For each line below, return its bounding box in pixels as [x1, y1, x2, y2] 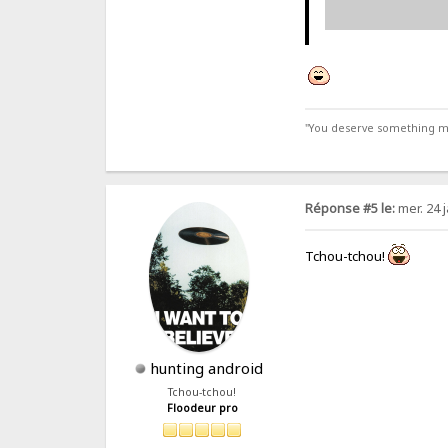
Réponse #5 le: [305, 200, 396, 218]
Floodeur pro [166, 401, 238, 416]
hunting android [150, 358, 264, 379]
